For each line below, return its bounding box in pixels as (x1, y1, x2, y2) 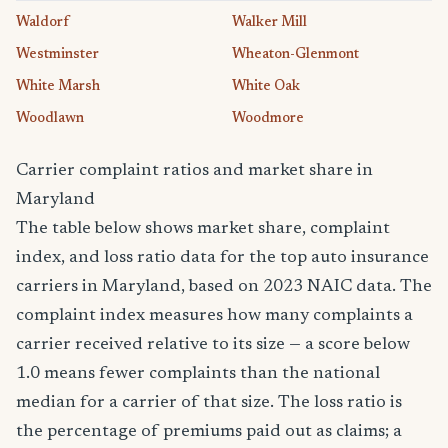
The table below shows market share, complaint (16, 219, 390, 238)
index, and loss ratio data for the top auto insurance (16, 248, 429, 267)
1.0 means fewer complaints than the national (16, 364, 380, 383)
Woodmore (232, 111, 304, 126)
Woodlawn (16, 111, 84, 126)
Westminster (16, 47, 99, 62)
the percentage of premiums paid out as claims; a (16, 422, 402, 441)
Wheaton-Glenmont (232, 47, 359, 62)
